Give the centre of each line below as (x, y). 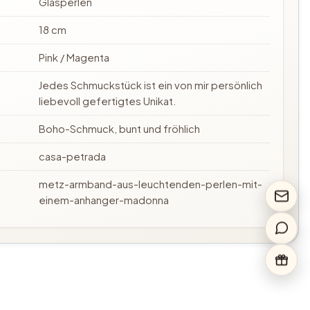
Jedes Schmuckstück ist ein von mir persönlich (151, 85)
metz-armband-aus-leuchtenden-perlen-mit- (151, 184)
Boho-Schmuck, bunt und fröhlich (120, 129)
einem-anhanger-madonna (104, 200)
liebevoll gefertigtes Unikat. (108, 101)
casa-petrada (73, 157)
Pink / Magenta (74, 58)
